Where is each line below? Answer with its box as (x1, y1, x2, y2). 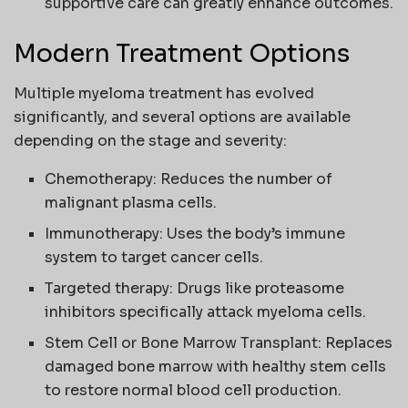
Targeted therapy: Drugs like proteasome (45, 279, 345, 299)
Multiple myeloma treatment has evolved (14, 84, 314, 104)
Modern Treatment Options (14, 37, 350, 69)
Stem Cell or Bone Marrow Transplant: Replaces (45, 333, 393, 353)
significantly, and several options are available (14, 107, 351, 127)
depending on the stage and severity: (14, 131, 287, 151)
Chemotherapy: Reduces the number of (45, 169, 333, 189)
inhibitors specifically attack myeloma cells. (45, 302, 367, 322)
